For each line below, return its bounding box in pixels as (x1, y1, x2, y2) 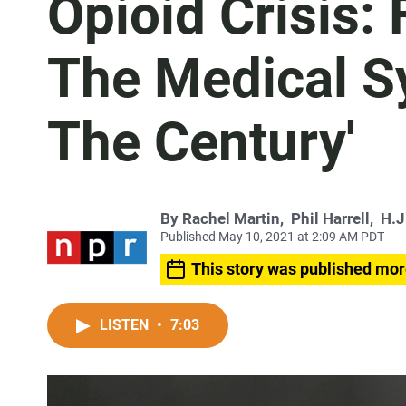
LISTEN (100, 316, 152, 333)
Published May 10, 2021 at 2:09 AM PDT (160, 229, 384, 244)
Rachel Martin (182, 209, 280, 227)
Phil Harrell (291, 209, 370, 227)
